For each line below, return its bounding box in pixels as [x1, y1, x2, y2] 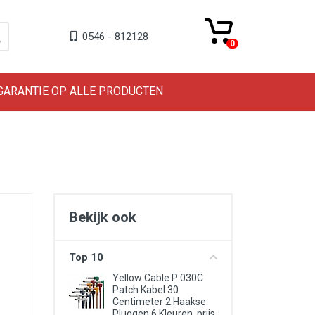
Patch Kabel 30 [112, 284, 179, 295]
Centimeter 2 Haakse [112, 296, 206, 307]
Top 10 [69, 251, 103, 264]
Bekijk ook [69, 209, 136, 226]
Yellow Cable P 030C [112, 272, 203, 283]
